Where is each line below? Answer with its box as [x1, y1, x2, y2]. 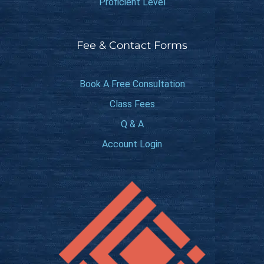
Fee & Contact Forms [77, 39, 187, 52]
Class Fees [109, 98, 155, 110]
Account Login [102, 138, 162, 150]
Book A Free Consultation [79, 78, 185, 90]
